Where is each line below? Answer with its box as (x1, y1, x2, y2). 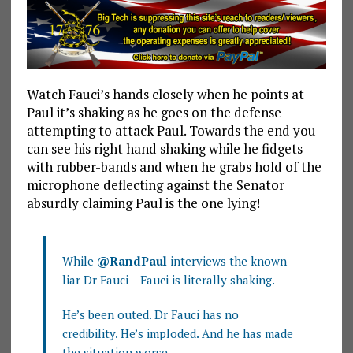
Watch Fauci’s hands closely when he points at (26, 84, 304, 103)
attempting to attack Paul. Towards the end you (26, 121, 316, 139)
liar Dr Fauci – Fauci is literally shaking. (61, 271, 275, 288)
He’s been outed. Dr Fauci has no (61, 306, 239, 322)
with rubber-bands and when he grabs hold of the (26, 157, 321, 176)
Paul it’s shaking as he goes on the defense (26, 102, 281, 121)
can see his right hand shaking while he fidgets (26, 139, 303, 158)
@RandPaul (96, 252, 167, 269)
